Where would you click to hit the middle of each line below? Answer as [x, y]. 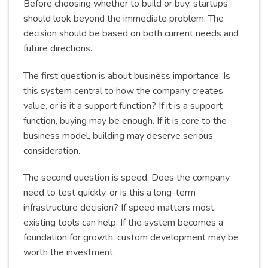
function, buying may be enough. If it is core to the [125, 121]
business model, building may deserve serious [118, 135]
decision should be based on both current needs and [131, 33]
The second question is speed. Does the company [127, 178]
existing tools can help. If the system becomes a [123, 223]
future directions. [58, 48]
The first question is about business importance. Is [127, 76]
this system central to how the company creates [123, 91]
